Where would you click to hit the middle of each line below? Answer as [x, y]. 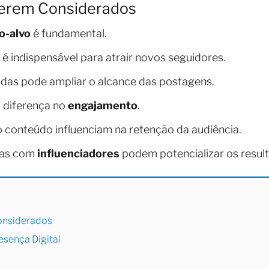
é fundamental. [69, 33]
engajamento [103, 105]
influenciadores [78, 153]
